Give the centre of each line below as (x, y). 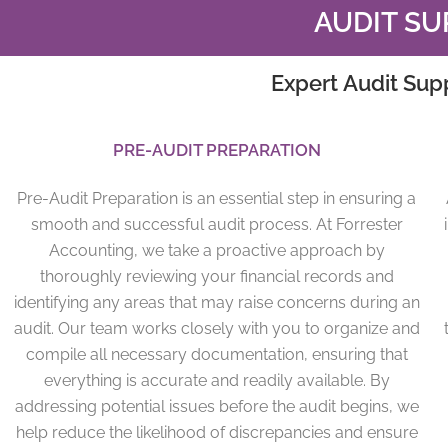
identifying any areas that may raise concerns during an (216, 302)
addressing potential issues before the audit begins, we (216, 406)
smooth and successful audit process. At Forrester (216, 224)
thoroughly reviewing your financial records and (216, 276)
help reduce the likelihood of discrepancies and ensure (216, 432)
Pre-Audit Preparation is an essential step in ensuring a (217, 198)
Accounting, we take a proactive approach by (216, 250)
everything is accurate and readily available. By (216, 380)
